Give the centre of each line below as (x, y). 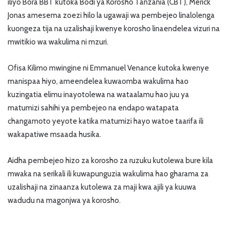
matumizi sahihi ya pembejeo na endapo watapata (93, 108)
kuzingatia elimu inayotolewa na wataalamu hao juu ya (98, 94)
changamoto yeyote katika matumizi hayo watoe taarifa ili (106, 121)
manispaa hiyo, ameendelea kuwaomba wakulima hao (98, 81)
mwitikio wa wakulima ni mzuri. (58, 42)
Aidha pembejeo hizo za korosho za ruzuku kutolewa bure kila (110, 160)
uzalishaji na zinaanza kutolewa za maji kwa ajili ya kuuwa (102, 187)
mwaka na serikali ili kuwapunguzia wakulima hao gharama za (108, 174)
